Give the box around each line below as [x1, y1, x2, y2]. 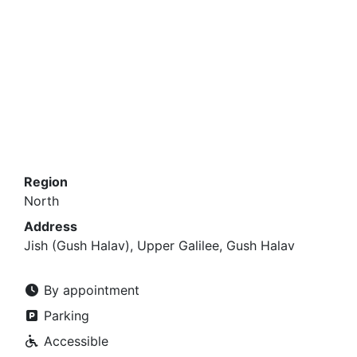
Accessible [40, 333, 108, 349]
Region [24, 174, 68, 190]
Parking [40, 308, 89, 324]
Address [24, 218, 77, 234]
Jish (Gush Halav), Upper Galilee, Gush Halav [24, 237, 295, 253]
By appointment [40, 282, 139, 298]
